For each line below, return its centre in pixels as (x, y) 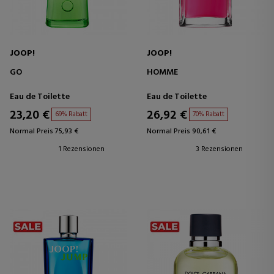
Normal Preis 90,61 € (181, 132)
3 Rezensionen (219, 150)
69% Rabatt (71, 115)
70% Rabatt (209, 115)
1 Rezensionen (82, 150)
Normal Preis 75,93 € (44, 132)
